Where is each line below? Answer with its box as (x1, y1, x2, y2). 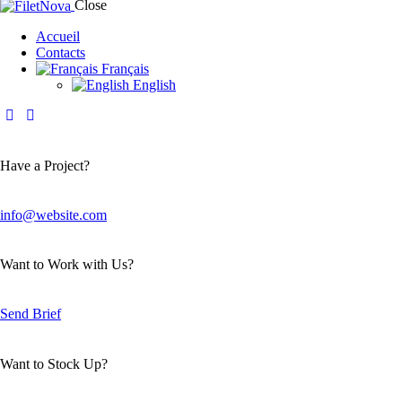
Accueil (36, 29, 80, 45)
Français (98, 61, 149, 77)
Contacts (36, 45, 85, 61)
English (129, 77, 176, 93)
